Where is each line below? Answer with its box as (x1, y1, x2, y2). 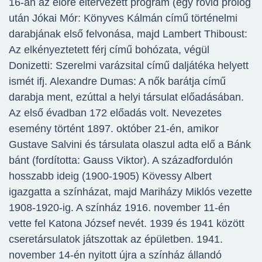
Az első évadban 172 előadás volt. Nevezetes (9, 107, 222, 119)
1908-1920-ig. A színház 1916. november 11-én (9, 202, 230, 214)
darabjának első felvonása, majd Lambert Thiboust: (9, 28, 247, 40)
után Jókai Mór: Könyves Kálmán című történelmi (9, 12, 237, 25)
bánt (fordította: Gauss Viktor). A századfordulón (9, 154, 233, 167)
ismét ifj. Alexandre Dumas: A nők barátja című (9, 75, 226, 88)
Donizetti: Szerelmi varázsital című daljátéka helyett (9, 60, 249, 72)
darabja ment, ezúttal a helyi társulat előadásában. (9, 91, 244, 104)
